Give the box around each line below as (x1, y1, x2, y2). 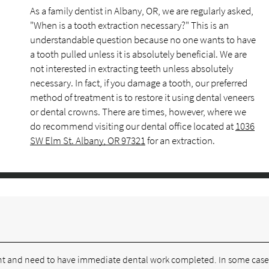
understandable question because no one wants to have (30, 33, 256, 46)
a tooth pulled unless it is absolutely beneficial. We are (30, 47, 247, 61)
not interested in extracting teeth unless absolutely (30, 62, 233, 75)
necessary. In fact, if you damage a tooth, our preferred (30, 76, 247, 89)
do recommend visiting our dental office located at (30, 119, 235, 133)
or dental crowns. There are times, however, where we (30, 105, 246, 118)
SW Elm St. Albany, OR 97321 (30, 134, 145, 147)
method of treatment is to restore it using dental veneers (30, 91, 255, 104)
